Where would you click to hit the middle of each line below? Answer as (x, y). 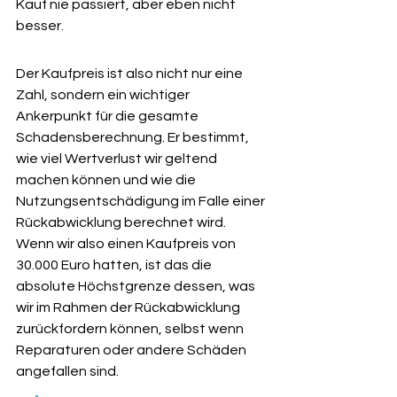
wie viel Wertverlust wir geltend (118, 159)
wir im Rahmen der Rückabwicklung (129, 307)
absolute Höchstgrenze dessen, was (137, 286)
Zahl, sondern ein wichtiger (104, 95)
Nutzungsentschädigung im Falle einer (142, 201)
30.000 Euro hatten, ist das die (115, 265)
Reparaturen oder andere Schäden (132, 350)
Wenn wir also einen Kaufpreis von (127, 244)
